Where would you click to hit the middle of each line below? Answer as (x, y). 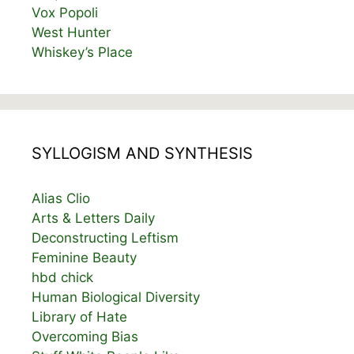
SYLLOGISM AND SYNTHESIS (142, 153)
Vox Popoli (65, 12)
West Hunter (71, 32)
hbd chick (62, 277)
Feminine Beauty (84, 257)
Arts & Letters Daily (93, 218)
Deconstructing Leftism (105, 237)
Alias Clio (61, 198)
